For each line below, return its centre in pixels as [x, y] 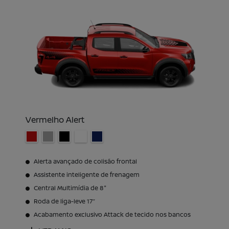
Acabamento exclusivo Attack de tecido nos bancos [112, 215]
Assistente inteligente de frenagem [87, 175]
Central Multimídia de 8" [70, 188]
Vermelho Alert [55, 119]
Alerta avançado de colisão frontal [85, 162]
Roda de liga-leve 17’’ [64, 201]
